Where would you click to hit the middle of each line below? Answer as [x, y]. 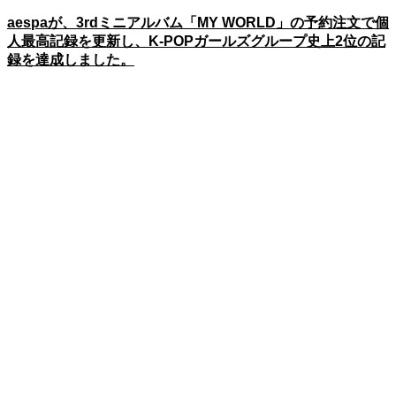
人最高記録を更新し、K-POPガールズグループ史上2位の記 [196, 42]
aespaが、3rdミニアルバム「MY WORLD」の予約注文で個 [198, 23]
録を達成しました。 [71, 60]
